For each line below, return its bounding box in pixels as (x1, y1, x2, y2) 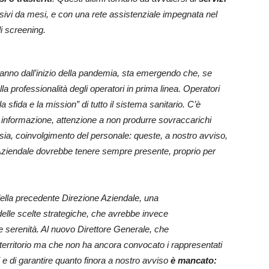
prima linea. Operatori (136, 83, 220, 94)
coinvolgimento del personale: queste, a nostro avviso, (16, 130, 228, 141)
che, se (183, 68, 212, 79)
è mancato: (171, 255, 217, 266)
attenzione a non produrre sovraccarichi (56, 115, 211, 125)
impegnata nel (163, 9, 217, 20)
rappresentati (171, 240, 222, 250)
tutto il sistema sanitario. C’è (91, 99, 201, 110)
